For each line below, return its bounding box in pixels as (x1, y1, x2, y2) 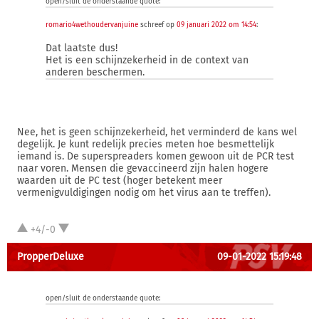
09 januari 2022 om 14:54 (177, 21, 256, 29)
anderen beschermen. (46, 66, 145, 78)
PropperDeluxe (17, 251, 84, 263)
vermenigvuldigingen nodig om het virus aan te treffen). (17, 187, 271, 199)
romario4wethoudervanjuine (46, 21, 138, 29)
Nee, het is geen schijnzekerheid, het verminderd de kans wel (17, 126, 297, 138)
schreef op (138, 21, 177, 29)
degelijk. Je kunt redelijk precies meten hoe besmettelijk (17, 138, 274, 150)
